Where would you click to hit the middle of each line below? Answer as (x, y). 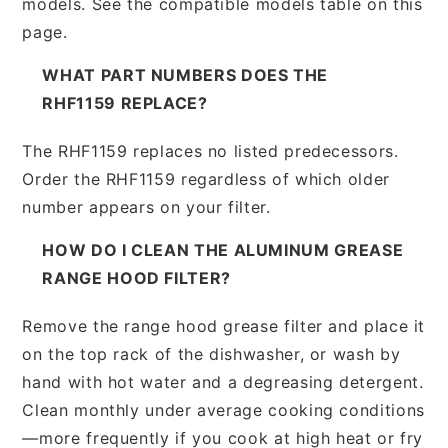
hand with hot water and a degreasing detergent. (223, 381)
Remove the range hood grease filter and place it (224, 325)
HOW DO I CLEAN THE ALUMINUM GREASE (223, 249)
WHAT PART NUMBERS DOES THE (185, 74)
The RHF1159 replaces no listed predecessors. (210, 150)
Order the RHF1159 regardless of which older (206, 178)
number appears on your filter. (146, 206)
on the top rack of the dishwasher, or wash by (211, 353)
